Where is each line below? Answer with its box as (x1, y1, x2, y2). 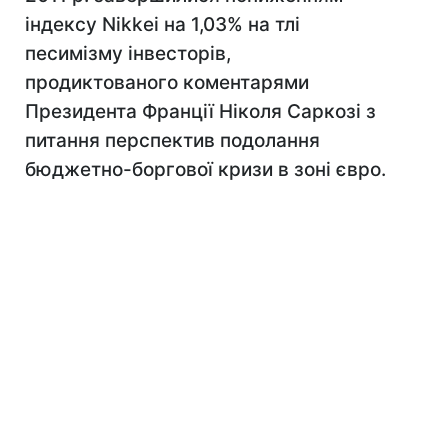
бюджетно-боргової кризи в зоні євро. (25, 158, 386, 181)
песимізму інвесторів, (25, 42, 231, 65)
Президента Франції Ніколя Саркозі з (25, 100, 376, 123)
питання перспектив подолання (25, 129, 320, 152)
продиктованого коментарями (25, 71, 309, 94)
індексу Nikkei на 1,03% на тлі (25, 13, 300, 36)
